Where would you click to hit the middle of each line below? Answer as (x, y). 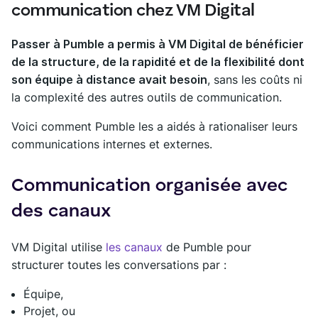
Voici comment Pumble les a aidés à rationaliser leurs (154, 126)
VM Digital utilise (59, 247)
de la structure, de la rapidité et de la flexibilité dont (158, 61)
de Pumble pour (207, 247)
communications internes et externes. (112, 144)
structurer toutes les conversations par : (119, 264)
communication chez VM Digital (133, 11)
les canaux (134, 247)
